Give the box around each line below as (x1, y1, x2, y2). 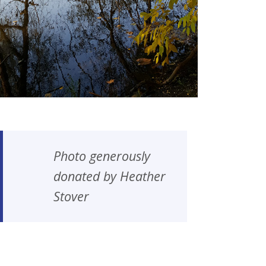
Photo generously (53, 147, 150, 165)
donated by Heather (53, 167, 166, 185)
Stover (53, 188, 89, 205)
